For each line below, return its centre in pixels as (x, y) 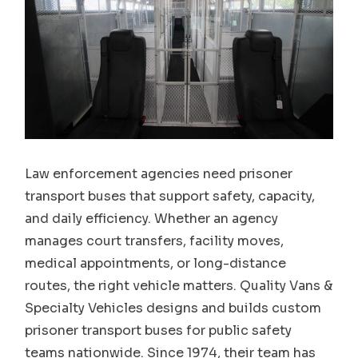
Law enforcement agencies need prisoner (159, 173)
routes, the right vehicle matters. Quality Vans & (179, 285)
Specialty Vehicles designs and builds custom (173, 308)
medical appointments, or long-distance (156, 263)
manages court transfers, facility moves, (155, 241)
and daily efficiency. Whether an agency (152, 218)
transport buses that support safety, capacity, (170, 196)
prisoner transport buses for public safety (159, 330)
